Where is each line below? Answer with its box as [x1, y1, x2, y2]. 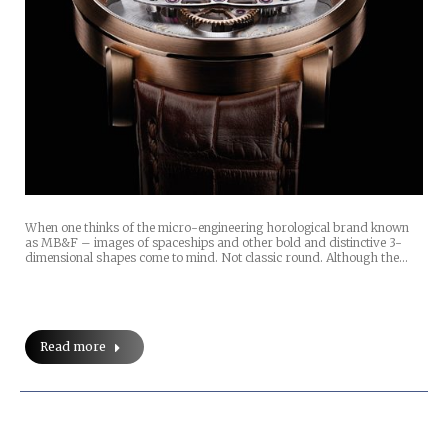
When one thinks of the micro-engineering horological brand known [25, 220, 409, 236]
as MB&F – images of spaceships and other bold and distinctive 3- [25, 235, 402, 251]
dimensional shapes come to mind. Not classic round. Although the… [25, 250, 408, 266]
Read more [40, 339, 106, 355]
